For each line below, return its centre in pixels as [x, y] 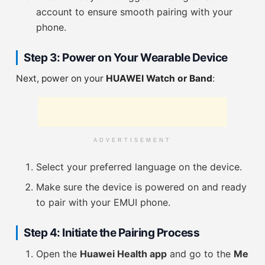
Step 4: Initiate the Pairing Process [112, 232]
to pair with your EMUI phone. [104, 202]
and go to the [201, 253]
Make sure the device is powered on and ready [142, 187]
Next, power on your [61, 78]
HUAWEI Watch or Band [159, 78]
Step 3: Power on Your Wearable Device [126, 57]
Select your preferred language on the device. [139, 167]
